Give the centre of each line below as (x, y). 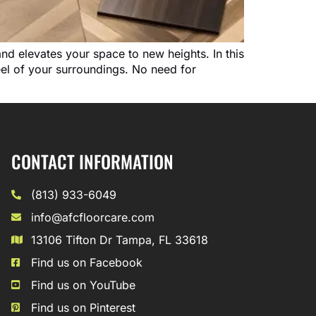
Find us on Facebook (86, 263)
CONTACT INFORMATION (92, 162)
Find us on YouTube (83, 285)
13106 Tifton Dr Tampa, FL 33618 (119, 240)
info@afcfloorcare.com (92, 218)
